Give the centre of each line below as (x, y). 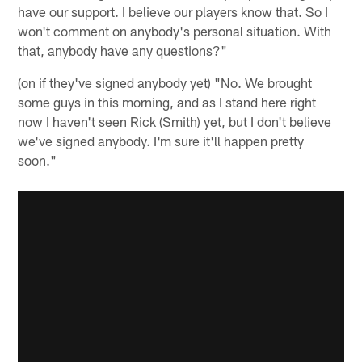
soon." (38, 160)
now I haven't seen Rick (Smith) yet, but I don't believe (175, 122)
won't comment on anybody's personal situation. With (175, 31)
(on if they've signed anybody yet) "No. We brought (165, 83)
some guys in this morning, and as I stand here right (167, 102)
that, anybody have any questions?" (123, 51)
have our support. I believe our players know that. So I (173, 12)
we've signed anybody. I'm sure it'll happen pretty (161, 141)
